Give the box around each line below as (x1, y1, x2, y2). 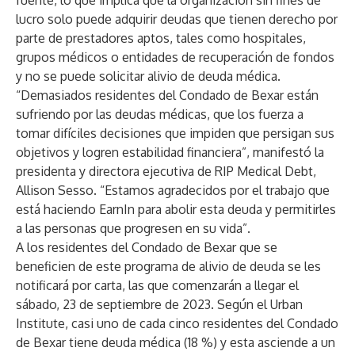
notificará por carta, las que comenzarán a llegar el (16, 277, 299, 293)
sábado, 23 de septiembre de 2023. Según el (16, 296, 270, 312)
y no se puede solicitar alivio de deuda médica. (16, 68, 281, 84)
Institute (16, 315, 65, 331)
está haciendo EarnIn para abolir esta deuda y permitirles (16, 201, 336, 217)
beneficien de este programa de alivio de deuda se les (16, 258, 321, 274)
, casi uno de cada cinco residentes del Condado (65, 315, 338, 331)
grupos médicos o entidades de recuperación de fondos (16, 49, 334, 65)
